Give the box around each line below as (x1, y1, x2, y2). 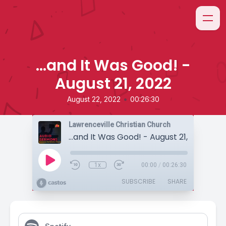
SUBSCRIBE (122, 177, 155, 186)
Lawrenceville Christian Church (69, 121, 171, 129)
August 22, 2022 (67, 95, 121, 103)
